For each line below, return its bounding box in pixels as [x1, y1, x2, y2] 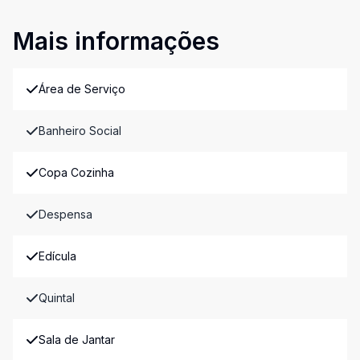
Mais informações [13, 26, 219, 55]
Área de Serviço [39, 81, 125, 96]
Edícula [39, 248, 76, 263]
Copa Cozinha [39, 165, 114, 179]
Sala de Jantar [39, 332, 115, 346]
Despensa [39, 207, 92, 221]
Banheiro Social [39, 123, 121, 137]
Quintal [39, 290, 75, 305]
